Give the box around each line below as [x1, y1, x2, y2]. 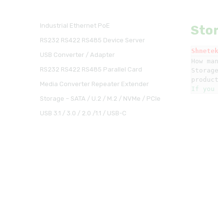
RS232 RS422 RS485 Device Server [39, 36, 145, 44]
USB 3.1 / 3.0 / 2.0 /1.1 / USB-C [39, 109, 127, 117]
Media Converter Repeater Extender [39, 80, 149, 88]
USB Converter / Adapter [39, 51, 115, 58]
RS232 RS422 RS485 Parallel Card [39, 66, 142, 73]
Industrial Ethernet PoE [39, 22, 110, 29]
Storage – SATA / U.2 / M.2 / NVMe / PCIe [39, 95, 161, 102]
